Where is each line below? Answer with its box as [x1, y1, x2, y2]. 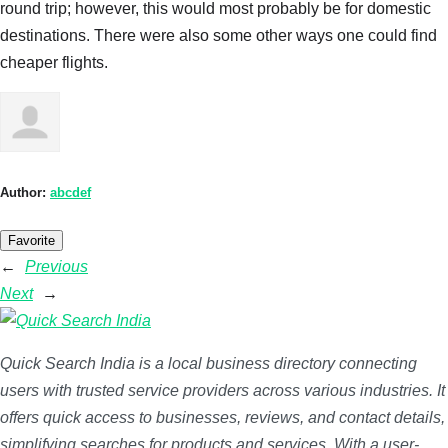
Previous [25, 258, 88, 276]
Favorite [8, 233, 55, 249]
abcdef [50, 185, 91, 201]
